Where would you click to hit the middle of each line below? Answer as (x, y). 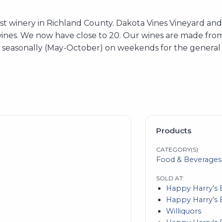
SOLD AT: (170, 178)
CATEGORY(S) (177, 150)
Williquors (184, 211)
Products (174, 131)
